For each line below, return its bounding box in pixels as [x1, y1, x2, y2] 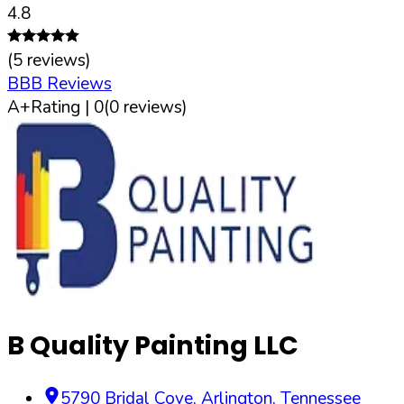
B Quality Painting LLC [7, 327, 298, 364]
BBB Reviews [7, 71, 112, 96]
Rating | [31, 95, 94, 119]
